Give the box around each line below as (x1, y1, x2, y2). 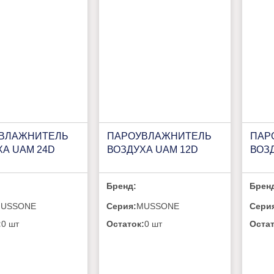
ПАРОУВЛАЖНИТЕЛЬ (106, 130, 212, 141)
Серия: (106, 201, 137, 211)
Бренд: (106, 180, 137, 191)
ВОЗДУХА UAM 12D (106, 144, 198, 155)
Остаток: (106, 218, 145, 229)
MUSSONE (136, 201, 180, 211)
